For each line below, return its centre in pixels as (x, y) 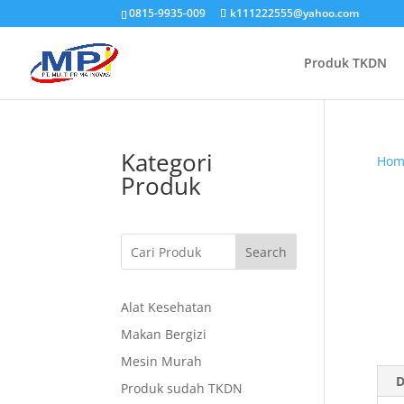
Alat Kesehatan (167, 307)
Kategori (167, 162)
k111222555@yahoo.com (295, 13)
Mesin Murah (162, 361)
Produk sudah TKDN (182, 388)
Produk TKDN (345, 63)
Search (266, 252)
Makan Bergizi (164, 334)
